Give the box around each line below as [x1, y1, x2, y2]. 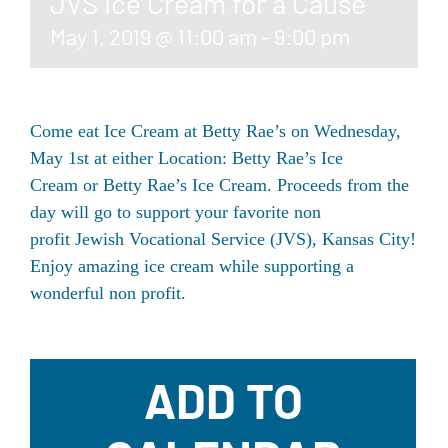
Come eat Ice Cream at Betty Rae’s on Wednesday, [30, 121, 401, 142]
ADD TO [143, 371, 303, 430]
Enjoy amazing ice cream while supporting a [30, 256, 354, 277]
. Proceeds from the [267, 175, 409, 196]
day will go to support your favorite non [30, 202, 321, 223]
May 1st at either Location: [30, 148, 232, 169]
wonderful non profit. [30, 283, 186, 304]
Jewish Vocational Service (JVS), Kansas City [75, 229, 410, 250]
